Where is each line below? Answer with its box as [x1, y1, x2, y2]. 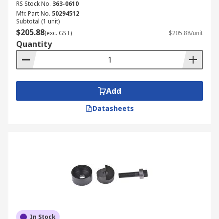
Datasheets [92, 104, 134, 113]
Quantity [16, 39, 52, 49]
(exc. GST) [44, 29, 72, 37]
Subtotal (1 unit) [16, 17, 60, 25]
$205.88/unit [169, 29, 203, 37]
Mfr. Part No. [16, 9, 50, 18]
